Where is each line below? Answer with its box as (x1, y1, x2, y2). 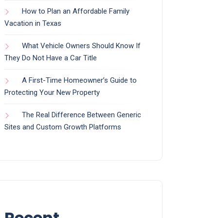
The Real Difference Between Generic (22, 110, 141, 120)
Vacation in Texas (4, 19, 61, 28)
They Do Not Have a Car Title (4, 54, 97, 63)
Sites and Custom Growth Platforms (4, 123, 121, 132)
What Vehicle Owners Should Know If (22, 41, 141, 51)
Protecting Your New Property (4, 88, 100, 97)
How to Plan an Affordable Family (22, 7, 129, 16)
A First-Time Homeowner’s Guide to (22, 76, 137, 85)
